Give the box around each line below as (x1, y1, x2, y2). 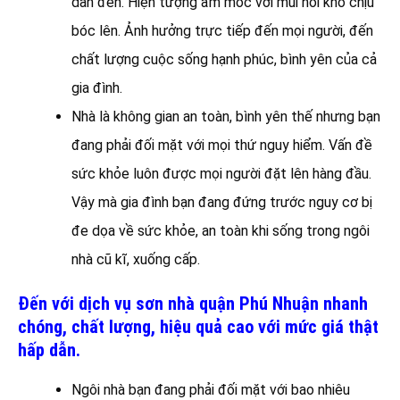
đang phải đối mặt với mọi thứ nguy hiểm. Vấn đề (71, 136, 372, 154)
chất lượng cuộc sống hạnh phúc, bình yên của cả (71, 50, 377, 68)
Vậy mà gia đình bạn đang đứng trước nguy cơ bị (71, 193, 372, 211)
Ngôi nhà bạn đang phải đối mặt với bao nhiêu (71, 380, 350, 398)
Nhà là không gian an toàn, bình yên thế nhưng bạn (71, 107, 380, 125)
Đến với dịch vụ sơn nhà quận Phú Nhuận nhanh (18, 292, 368, 314)
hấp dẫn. (18, 338, 80, 361)
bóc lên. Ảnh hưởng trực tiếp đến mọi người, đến (71, 21, 373, 39)
